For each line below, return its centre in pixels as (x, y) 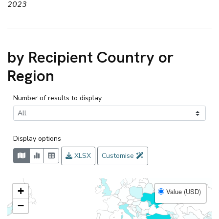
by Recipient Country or (90, 57)
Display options (37, 139)
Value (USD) (183, 191)
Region (31, 76)
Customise (119, 155)
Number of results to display (57, 98)
